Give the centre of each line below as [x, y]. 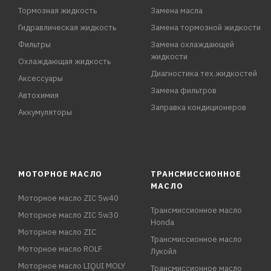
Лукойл [164, 251]
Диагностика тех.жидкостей [204, 73]
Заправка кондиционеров [199, 107]
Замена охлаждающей [193, 44]
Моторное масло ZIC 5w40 [68, 198]
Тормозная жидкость [57, 11]
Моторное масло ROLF [60, 249]
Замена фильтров [184, 90]
